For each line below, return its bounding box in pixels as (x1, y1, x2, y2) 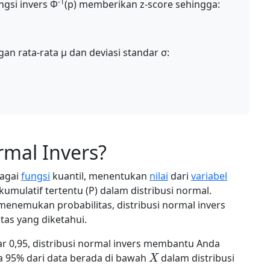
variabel (191, 169, 227, 183)
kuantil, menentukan (50, 169, 149, 183)
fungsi (21, 169, 50, 183)
